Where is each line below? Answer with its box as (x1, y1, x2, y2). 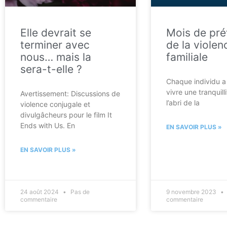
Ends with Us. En (20, 121, 75, 130)
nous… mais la (20, 50, 91, 63)
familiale (166, 50, 208, 63)
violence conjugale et (20, 99, 90, 108)
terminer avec (20, 38, 90, 51)
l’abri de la (166, 98, 200, 107)
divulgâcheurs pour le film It (20, 110, 112, 119)
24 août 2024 (20, 187, 60, 196)
